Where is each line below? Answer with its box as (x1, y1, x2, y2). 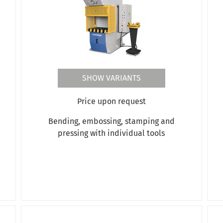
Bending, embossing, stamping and (48, 116, 175, 126)
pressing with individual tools (58, 128, 165, 138)
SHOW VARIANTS (82, 73, 141, 83)
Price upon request (77, 96, 146, 106)
